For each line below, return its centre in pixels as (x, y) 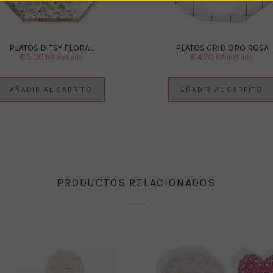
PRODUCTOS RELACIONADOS (136, 183)
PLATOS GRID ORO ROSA (222, 48)
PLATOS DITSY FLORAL (51, 48)
